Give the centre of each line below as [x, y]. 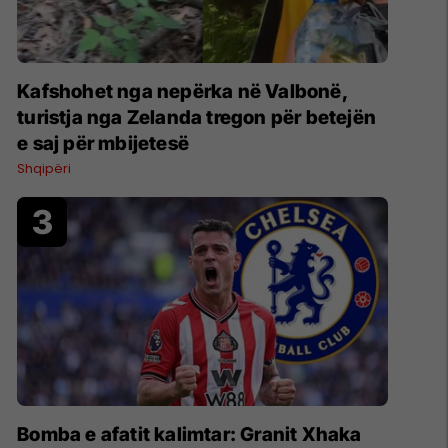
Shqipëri [44, 169]
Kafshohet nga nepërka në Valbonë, [183, 92]
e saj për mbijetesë [103, 144]
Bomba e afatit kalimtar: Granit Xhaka [189, 434]
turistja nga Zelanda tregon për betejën [196, 118]
